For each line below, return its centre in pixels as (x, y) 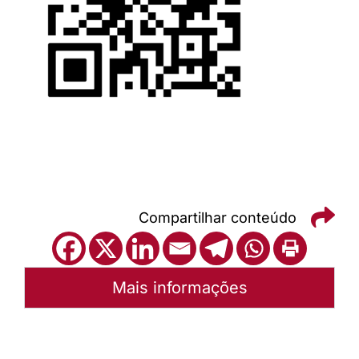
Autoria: (66, 335)
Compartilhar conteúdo (218, 217)
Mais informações (179, 288)
